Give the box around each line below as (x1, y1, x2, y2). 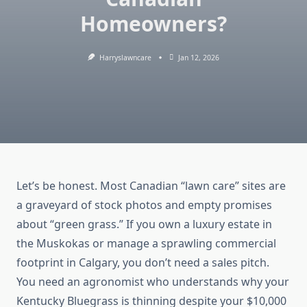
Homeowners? (80, 10, 227, 38)
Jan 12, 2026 (177, 53, 219, 62)
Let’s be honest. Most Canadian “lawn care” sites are (16, 178, 286, 194)
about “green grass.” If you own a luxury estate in (16, 217, 272, 232)
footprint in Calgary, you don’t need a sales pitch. (16, 255, 269, 271)
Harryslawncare (99, 53, 151, 62)
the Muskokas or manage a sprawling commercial (16, 236, 276, 251)
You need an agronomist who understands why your (16, 274, 289, 290)
